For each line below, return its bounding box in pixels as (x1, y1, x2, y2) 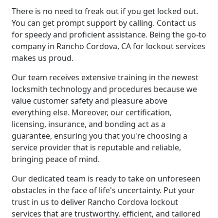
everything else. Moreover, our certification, (12, 107, 172, 118)
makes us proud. (12, 52, 73, 63)
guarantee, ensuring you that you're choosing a (12, 130, 187, 141)
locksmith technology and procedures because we (12, 83, 197, 94)
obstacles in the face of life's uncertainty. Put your (12, 184, 195, 196)
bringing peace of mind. (12, 153, 100, 164)
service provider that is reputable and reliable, (12, 142, 181, 153)
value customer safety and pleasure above (12, 95, 167, 106)
